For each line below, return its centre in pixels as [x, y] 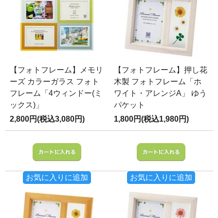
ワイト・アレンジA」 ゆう [160, 93]
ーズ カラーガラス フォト [54, 81]
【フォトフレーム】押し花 [161, 70]
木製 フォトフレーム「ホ [158, 81]
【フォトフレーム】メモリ [56, 70]
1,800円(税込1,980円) [151, 119]
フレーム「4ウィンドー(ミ [56, 93]
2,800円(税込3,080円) [47, 119]
